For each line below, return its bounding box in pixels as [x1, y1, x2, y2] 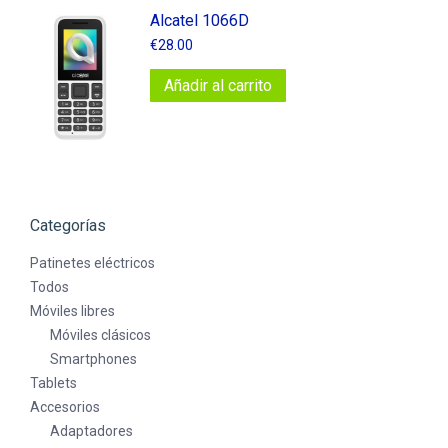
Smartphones [50, 351, 137, 368]
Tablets [30, 375, 77, 392]
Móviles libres [30, 303, 115, 320]
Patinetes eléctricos [30, 255, 155, 272]
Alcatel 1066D [150, 11, 249, 31]
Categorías [30, 216, 106, 236]
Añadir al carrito [164, 76, 272, 96]
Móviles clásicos [50, 327, 151, 344]
